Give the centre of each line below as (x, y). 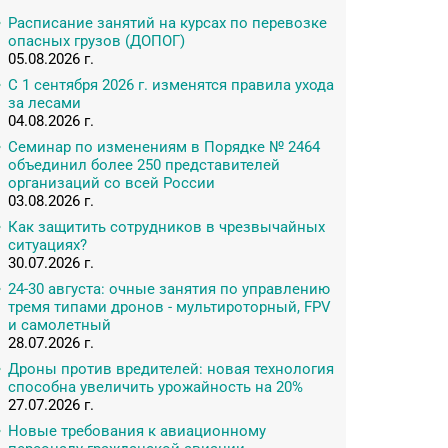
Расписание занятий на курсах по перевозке (167, 23)
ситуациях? (47, 245)
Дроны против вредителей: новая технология (171, 369)
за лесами (44, 103)
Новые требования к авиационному (137, 431)
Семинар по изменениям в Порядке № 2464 (164, 147)
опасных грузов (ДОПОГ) (96, 41)
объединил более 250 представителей (144, 165)
